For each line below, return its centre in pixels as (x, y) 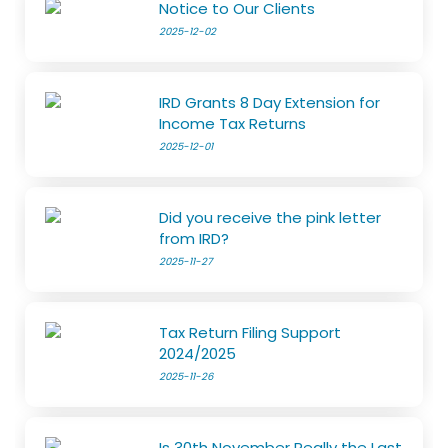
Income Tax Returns (233, 123)
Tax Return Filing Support (250, 332)
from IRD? (194, 238)
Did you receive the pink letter (270, 217)
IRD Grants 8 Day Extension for (270, 102)
